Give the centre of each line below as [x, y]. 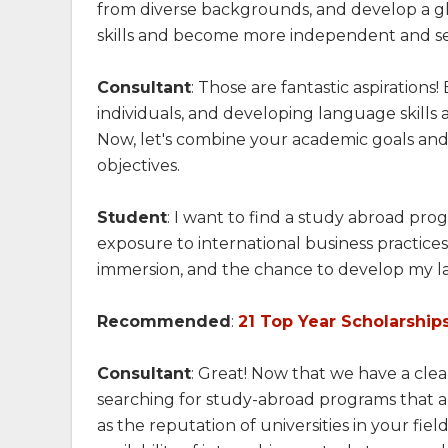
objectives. [138, 166]
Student [132, 218]
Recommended [164, 322]
